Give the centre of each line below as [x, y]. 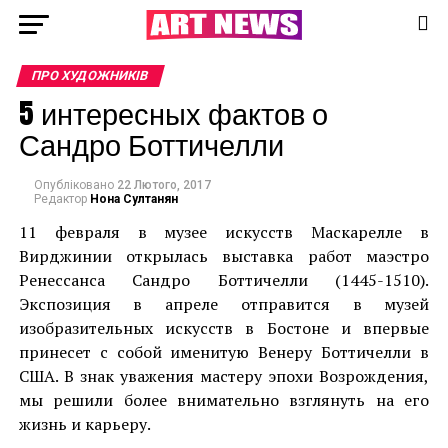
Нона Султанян [133, 199]
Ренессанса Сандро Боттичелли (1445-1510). [224, 280]
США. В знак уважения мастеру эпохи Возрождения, [224, 376]
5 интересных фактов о [173, 112]
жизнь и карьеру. [84, 424]
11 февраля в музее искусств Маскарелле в [224, 232]
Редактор [60, 199]
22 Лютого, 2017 [163, 185]
